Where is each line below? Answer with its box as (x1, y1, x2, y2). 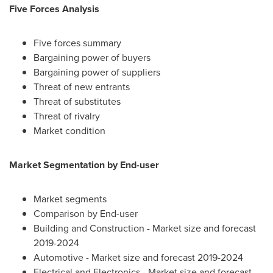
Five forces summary (34, 35, 121, 50)
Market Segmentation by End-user (9, 157, 159, 172)
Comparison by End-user (34, 206, 138, 221)
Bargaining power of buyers (34, 50, 151, 65)
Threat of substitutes (34, 94, 121, 108)
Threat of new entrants (34, 79, 130, 94)
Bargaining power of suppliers (34, 65, 160, 79)
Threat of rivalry (34, 108, 100, 123)
